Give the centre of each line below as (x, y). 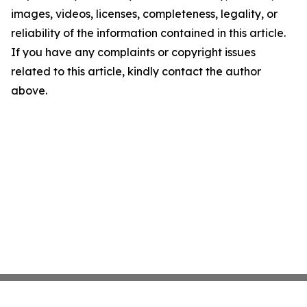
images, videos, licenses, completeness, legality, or (144, 14)
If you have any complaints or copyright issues (133, 52)
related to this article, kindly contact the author (136, 72)
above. (29, 91)
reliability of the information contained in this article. (148, 33)
